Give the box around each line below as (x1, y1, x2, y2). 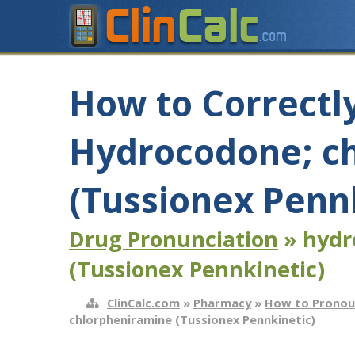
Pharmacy (193, 295, 251, 311)
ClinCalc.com (107, 295, 180, 311)
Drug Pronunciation (69, 223, 278, 254)
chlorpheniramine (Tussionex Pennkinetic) (69, 311, 315, 328)
